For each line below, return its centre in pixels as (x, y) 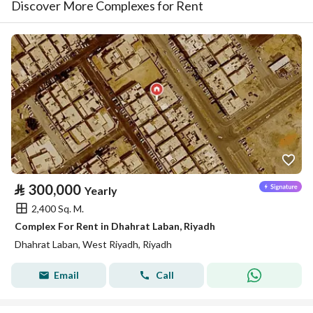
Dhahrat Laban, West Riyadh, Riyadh (93, 244)
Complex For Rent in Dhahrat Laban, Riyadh (115, 226)
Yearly (101, 190)
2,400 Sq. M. (58, 208)
